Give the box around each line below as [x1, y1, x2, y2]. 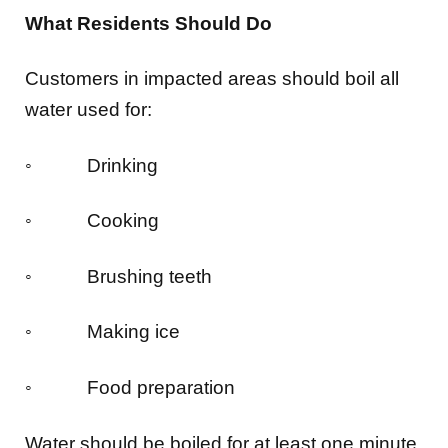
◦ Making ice [25, 321, 180, 343]
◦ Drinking [25, 154, 158, 176]
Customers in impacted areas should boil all [25, 68, 399, 90]
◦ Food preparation [25, 377, 235, 398]
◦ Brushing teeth [25, 265, 223, 287]
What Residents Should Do [25, 12, 272, 34]
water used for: [25, 99, 152, 121]
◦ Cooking [25, 210, 159, 232]
